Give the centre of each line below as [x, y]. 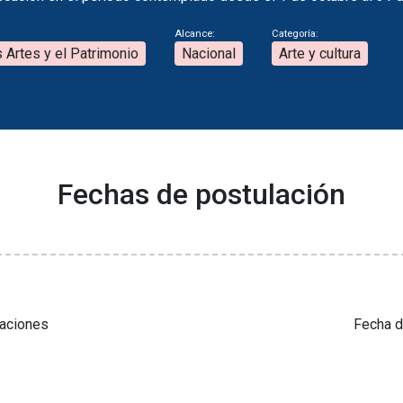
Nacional [209, 54]
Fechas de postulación [201, 195]
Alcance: [195, 34]
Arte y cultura [320, 54]
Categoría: [295, 34]
